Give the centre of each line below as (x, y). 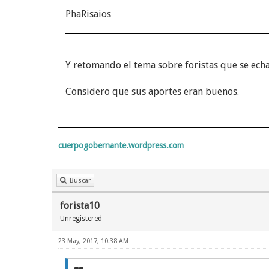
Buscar (80, 180)
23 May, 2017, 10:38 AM (93, 241)
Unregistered (81, 219)
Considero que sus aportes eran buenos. (152, 92)
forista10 (80, 206)
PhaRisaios (88, 14)
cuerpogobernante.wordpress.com (121, 145)
